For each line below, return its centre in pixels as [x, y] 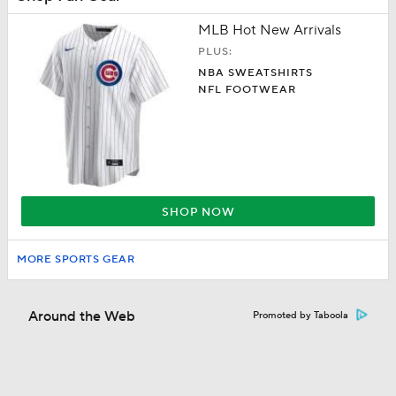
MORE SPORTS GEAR [76, 259]
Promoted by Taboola [301, 316]
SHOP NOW [198, 212]
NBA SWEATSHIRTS [255, 73]
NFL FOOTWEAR [247, 90]
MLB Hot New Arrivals [270, 30]
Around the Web [82, 316]
